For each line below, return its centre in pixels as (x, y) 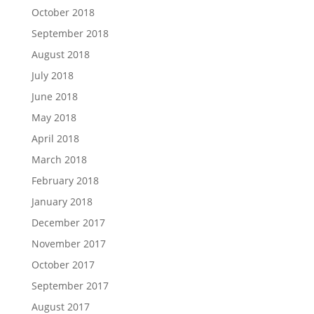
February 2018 (65, 180)
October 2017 (63, 265)
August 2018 (60, 54)
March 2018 (59, 159)
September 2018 (70, 33)
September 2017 (70, 286)
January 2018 (62, 202)
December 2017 (68, 223)
